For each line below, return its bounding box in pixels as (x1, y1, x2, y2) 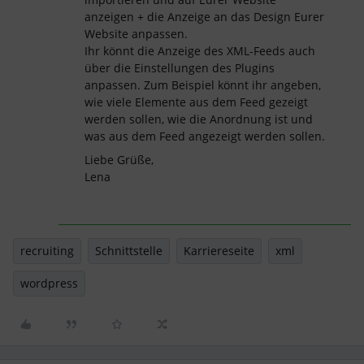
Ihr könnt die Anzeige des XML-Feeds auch (84, 43, 315, 58)
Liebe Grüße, (84, 152, 154, 167)
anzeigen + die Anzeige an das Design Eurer (84, 9, 324, 24)
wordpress (20, 275, 78, 291)
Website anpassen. (84, 26, 188, 41)
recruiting (20, 243, 74, 258)
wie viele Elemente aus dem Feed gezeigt (84, 94, 308, 110)
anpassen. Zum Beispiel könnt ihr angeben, (84, 77, 321, 93)
